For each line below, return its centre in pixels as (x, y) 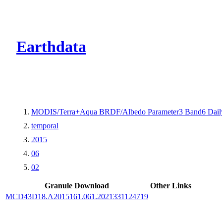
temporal (45, 125)
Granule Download (77, 185)
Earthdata (51, 47)
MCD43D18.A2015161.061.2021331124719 (77, 196)
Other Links (171, 185)
